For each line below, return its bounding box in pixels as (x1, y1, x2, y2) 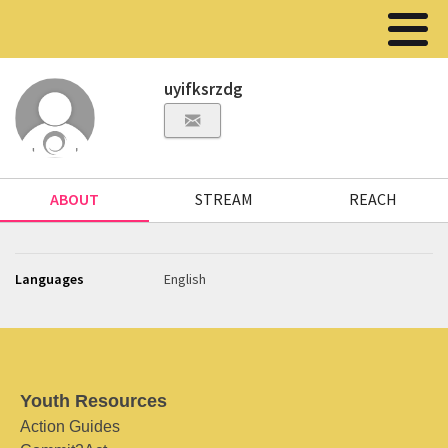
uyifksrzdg (164, 78, 244, 100)
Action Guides (20, 418, 120, 435)
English (164, 270, 207, 288)
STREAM (194, 189, 253, 209)
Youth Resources (20, 391, 167, 411)
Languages (15, 270, 84, 288)
